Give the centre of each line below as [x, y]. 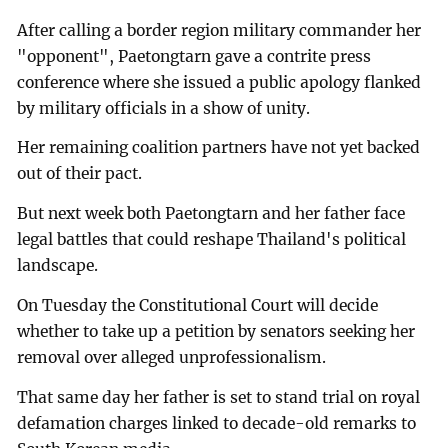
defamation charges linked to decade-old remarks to [217, 423]
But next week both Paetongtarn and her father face [211, 214]
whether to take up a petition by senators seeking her [216, 332]
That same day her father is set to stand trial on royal [219, 397]
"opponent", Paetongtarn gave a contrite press [194, 56]
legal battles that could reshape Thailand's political [212, 240]
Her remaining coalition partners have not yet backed [219, 148]
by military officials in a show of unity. [164, 108]
